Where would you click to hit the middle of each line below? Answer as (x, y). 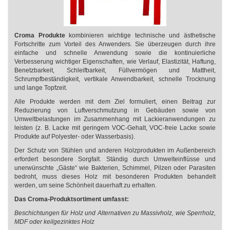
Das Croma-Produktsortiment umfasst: (72, 199)
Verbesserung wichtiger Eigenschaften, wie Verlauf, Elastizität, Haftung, (115, 62)
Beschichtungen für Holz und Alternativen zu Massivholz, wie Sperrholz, (115, 213)
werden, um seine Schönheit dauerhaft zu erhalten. (86, 185)
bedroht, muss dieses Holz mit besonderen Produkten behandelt (115, 177)
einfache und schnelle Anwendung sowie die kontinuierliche (115, 53)
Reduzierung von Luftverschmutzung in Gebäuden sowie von (115, 110)
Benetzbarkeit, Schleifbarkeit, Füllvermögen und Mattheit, (115, 70)
